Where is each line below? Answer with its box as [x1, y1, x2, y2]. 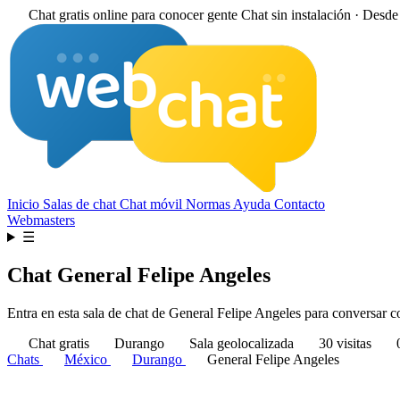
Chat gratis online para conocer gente [25, 7, 241, 22]
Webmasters [7, 212, 75, 228]
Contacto [274, 196, 325, 212]
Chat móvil [120, 196, 186, 212]
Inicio [7, 196, 43, 212]
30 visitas [315, 335, 375, 351]
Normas [186, 196, 233, 212]
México [64, 351, 111, 367]
